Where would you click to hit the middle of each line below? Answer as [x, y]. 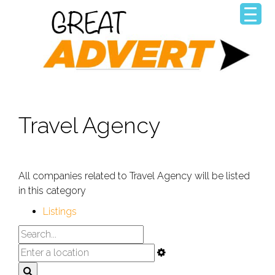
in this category [52, 190]
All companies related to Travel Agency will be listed [134, 176]
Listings [60, 211]
